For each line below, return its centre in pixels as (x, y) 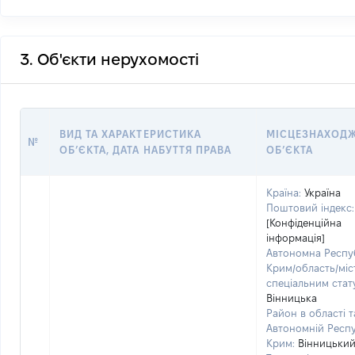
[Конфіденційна (304, 223)
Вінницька (292, 298)
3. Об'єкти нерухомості (109, 59)
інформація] (296, 238)
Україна (323, 193)
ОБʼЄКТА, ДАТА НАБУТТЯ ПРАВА (146, 150)
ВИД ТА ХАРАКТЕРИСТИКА (130, 134)
